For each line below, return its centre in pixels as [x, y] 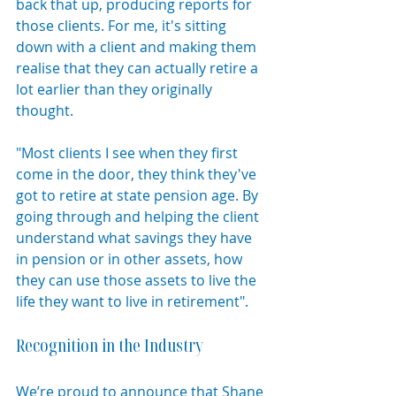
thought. [45, 111]
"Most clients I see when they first [129, 153]
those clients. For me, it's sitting [123, 26]
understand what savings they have [136, 238]
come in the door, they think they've [138, 175]
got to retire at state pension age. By [139, 196]
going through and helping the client [139, 217]
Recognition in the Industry [110, 346]
